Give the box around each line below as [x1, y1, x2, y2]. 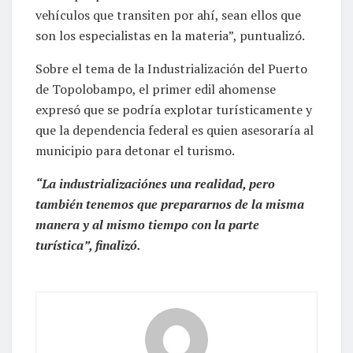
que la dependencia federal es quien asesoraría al [35, 121, 314, 139]
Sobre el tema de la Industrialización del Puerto [35, 59, 307, 77]
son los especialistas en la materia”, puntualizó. [35, 26, 305, 44]
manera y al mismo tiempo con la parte [35, 215, 259, 233]
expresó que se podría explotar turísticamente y [35, 100, 312, 118]
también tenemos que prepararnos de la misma [35, 195, 304, 213]
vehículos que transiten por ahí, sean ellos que [35, 6, 301, 24]
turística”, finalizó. [35, 236, 141, 254]
